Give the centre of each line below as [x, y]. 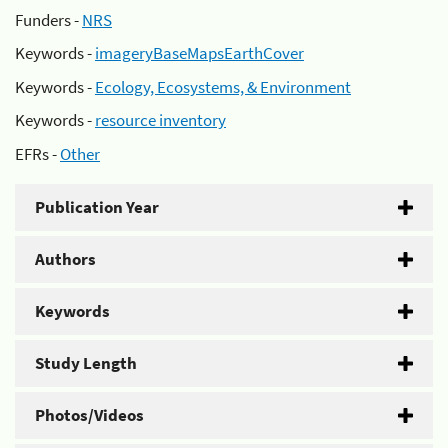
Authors [65, 258]
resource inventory [160, 120]
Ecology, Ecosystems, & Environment [223, 86]
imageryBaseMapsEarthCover [199, 53]
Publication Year [97, 206]
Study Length [86, 362]
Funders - [48, 19]
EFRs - [37, 153]
